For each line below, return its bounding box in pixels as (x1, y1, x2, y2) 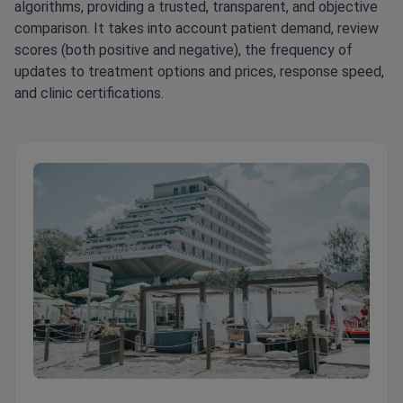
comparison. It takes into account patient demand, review (14, 20, 379, 38)
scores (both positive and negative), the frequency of (14, 41, 353, 59)
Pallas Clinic (32, 380, 108, 397)
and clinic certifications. (14, 85, 164, 103)
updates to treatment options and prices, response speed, (14, 63, 384, 81)
